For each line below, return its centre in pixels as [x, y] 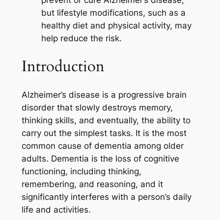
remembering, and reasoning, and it [92, 184]
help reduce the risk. [81, 39]
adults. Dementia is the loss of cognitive [100, 158]
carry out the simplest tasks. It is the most [104, 133]
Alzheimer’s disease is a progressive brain [104, 95]
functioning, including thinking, [81, 171]
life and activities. [56, 209]
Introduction [63, 66]
